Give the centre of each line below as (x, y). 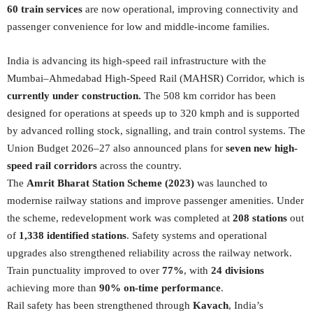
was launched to (231, 183)
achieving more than (53, 288)
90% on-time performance (160, 288)
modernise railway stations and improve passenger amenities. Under (155, 201)
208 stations (260, 218)
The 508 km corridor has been (209, 96)
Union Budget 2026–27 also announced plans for (116, 148)
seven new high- (262, 148)
